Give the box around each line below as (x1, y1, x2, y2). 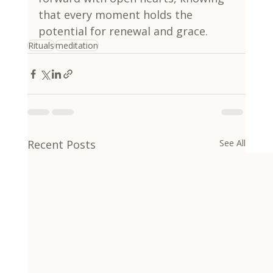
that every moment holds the (38, 7, 196, 23)
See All (219, 137, 246, 149)
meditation (55, 40, 98, 52)
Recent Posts (27, 137, 96, 152)
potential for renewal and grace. (38, 24, 208, 39)
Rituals (27, 40, 54, 52)
